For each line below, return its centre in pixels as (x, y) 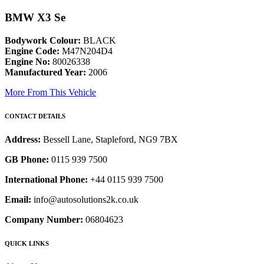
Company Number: (44, 220)
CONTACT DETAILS (35, 116)
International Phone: (46, 180)
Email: (18, 200)
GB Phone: (27, 160)
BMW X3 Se (35, 18)
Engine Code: (32, 51)
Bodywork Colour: (43, 41)
